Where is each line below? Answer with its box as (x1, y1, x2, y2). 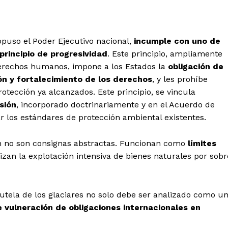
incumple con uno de (134, 36, 220, 46)
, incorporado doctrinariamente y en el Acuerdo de (16, 100, 215, 110)
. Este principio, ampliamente (107, 49, 222, 59)
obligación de (168, 62, 223, 72)
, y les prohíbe (152, 74, 208, 84)
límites (188, 138, 216, 149)
